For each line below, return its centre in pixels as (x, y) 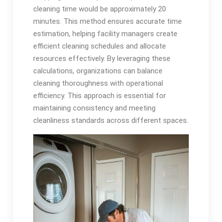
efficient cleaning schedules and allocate (99, 46)
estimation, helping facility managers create (105, 33)
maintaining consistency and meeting (94, 108)
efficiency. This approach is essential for (99, 95)
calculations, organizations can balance (98, 71)
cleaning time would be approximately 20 (99, 9)
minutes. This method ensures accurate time (107, 21)
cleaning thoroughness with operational (98, 83)
